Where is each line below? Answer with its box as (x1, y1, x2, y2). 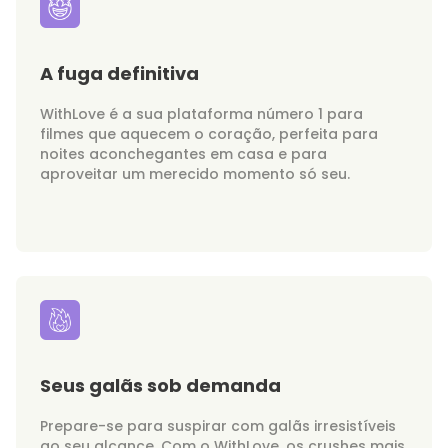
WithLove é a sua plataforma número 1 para (40, 104, 363, 124)
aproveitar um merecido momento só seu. (40, 164, 350, 184)
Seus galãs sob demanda (40, 373, 281, 398)
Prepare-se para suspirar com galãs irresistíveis (40, 416, 396, 436)
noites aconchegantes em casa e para (40, 144, 327, 164)
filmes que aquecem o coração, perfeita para (40, 124, 378, 144)
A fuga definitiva (40, 61, 199, 86)
